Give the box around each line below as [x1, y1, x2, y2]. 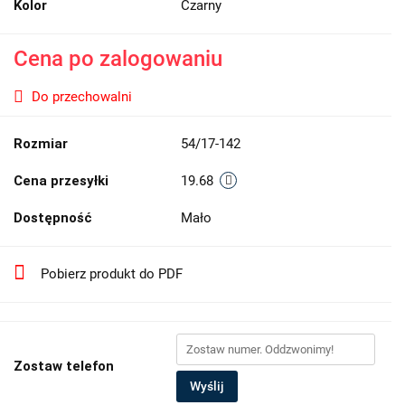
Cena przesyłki [14, 172, 108, 189]
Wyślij [190, 378, 224, 393]
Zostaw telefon [14, 357, 114, 374]
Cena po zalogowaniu [14, 45, 222, 71]
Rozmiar [14, 135, 68, 152]
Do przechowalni [32, 88, 132, 105]
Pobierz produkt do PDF [41, 265, 183, 282]
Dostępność [14, 209, 92, 226]
